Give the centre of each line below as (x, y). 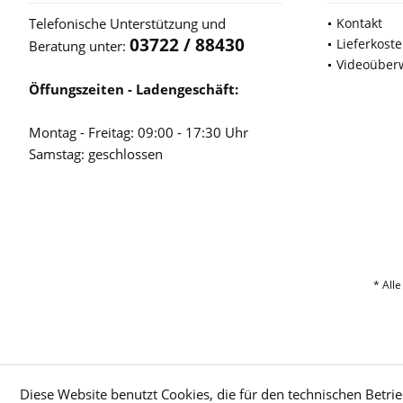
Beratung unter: (79, 46)
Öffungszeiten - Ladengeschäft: (134, 90)
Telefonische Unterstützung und (127, 24)
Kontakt (359, 23)
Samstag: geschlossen (96, 154)
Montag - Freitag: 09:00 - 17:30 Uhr (139, 133)
